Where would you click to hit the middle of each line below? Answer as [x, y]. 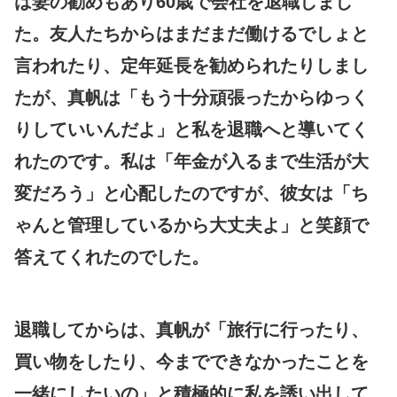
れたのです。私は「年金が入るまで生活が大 [191, 161]
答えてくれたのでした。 [112, 257]
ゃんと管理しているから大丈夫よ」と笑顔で [191, 225]
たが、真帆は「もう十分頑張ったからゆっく [191, 97]
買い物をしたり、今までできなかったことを [191, 361]
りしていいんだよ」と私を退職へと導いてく [191, 129]
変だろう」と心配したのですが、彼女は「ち [191, 193]
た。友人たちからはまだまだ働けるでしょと [191, 33]
